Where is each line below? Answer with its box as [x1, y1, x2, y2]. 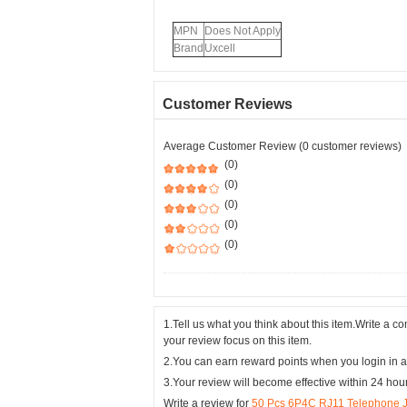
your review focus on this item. [164, 334, 312, 347]
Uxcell [204, 42, 235, 55]
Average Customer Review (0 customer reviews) [164, 140, 402, 153]
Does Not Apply [204, 25, 281, 37]
